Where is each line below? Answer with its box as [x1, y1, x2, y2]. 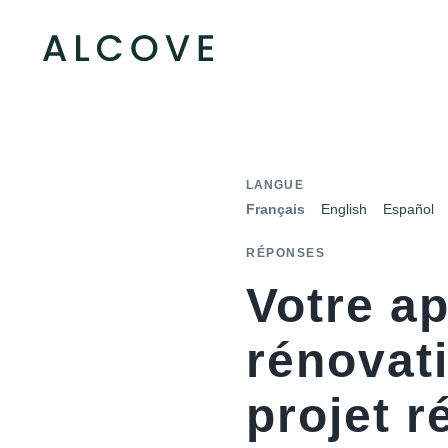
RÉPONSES [246, 246, 325, 260]
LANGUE [246, 178, 304, 192]
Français [246, 201, 305, 217]
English [321, 201, 367, 217]
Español [383, 201, 434, 217]
